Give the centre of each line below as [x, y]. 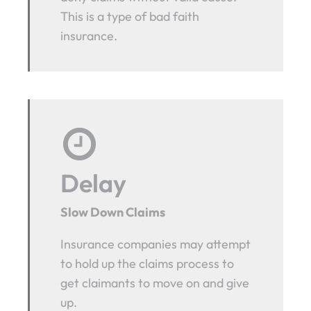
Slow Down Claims [113, 212]
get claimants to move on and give [155, 283]
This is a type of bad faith [130, 17]
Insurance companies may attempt [156, 244]
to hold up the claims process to [148, 264]
